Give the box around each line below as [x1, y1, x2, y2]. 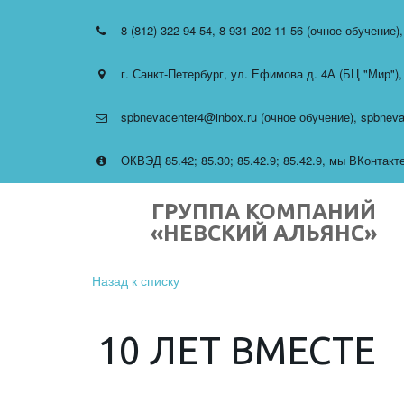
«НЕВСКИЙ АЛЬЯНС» [150, 221, 377, 245]
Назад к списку [92, 271, 179, 289]
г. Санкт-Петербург [121, 65, 224, 82]
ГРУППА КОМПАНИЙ [151, 199, 376, 224]
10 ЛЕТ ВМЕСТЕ [97, 329, 376, 372]
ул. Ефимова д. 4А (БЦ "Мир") [231, 65, 399, 82]
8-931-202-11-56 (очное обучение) [219, 22, 399, 39]
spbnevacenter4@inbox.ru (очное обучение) [121, 108, 353, 125]
